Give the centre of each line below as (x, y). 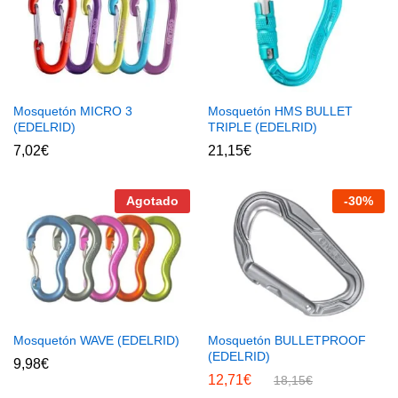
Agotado (152, 200)
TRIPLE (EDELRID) (263, 127)
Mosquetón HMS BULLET (280, 111)
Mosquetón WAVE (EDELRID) (96, 341)
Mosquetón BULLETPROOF (287, 341)
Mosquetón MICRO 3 (73, 111)
